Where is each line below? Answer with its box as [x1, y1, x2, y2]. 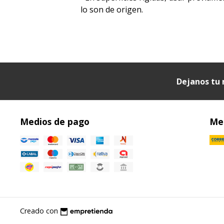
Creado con [20, 206, 58, 216]
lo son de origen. [80, 4, 143, 15]
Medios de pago [20, 115, 89, 128]
